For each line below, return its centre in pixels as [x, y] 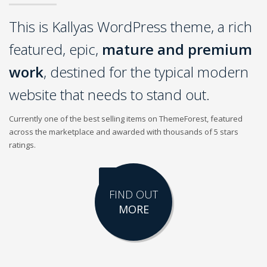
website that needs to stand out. [109, 94]
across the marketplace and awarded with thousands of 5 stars [124, 131]
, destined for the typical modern [146, 72]
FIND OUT [133, 194]
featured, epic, [55, 49]
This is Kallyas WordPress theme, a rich [131, 26]
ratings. [22, 145]
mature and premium [177, 49]
